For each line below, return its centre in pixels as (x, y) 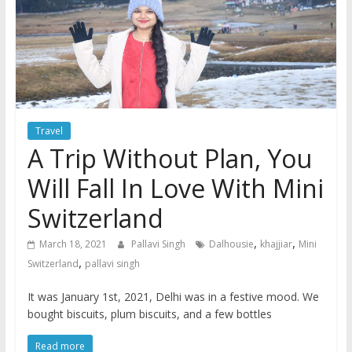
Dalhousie (231, 244)
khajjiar (276, 244)
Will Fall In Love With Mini (175, 189)
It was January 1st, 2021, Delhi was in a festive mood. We (173, 297)
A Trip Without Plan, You (169, 159)
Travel (49, 131)
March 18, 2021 (73, 244)
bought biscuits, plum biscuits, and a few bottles (149, 314)
